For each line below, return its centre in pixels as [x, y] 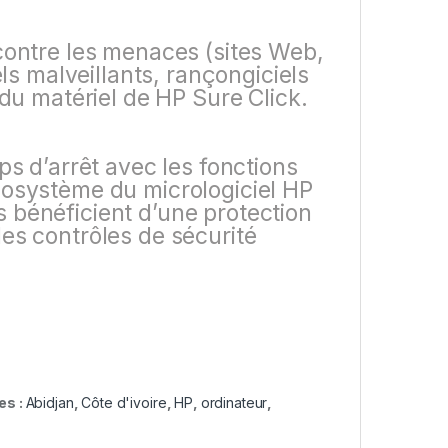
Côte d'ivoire [124, 403]
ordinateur [234, 403]
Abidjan [49, 403]
